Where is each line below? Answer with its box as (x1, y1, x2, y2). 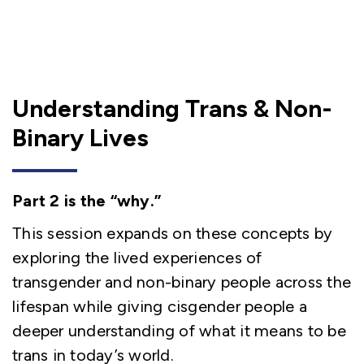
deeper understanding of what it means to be (12, 321, 346, 340)
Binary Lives (12, 123, 149, 153)
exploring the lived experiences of (12, 248, 262, 267)
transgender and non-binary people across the (12, 272, 351, 292)
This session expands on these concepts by (12, 223, 333, 243)
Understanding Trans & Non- (12, 93, 332, 123)
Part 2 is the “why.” (12, 191, 161, 210)
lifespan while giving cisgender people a (12, 297, 307, 316)
